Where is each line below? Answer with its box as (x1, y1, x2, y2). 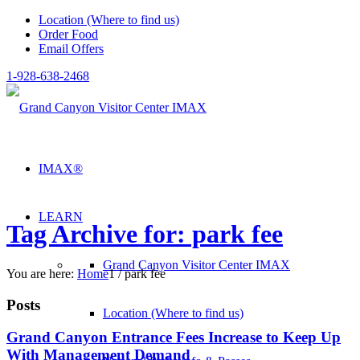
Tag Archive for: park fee (6, 219, 283, 249)
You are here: (6, 266, 74, 280)
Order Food (39, 27, 98, 41)
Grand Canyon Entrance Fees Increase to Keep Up (6, 329, 341, 346)
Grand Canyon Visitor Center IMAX (103, 258, 290, 272)
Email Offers (39, 42, 104, 55)
